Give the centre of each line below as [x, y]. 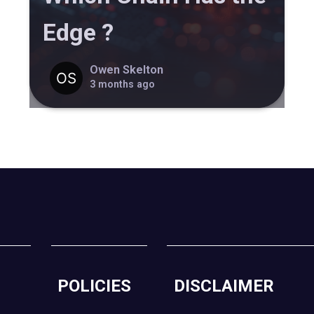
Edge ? [78, 33]
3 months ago [122, 84]
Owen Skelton [126, 69]
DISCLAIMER [224, 286]
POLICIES [95, 286]
